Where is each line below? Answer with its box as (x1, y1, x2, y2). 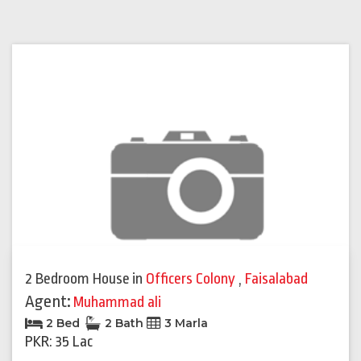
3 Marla (161, 316, 208, 331)
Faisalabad (245, 270, 308, 288)
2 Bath (102, 316, 147, 331)
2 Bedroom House (25, 270, 130, 288)
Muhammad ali (73, 293, 161, 312)
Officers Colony (146, 270, 239, 288)
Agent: (25, 292, 71, 312)
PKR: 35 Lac (25, 333, 93, 351)
